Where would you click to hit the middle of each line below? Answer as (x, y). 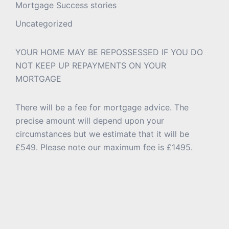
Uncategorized (44, 23)
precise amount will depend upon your (90, 120)
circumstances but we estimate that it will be (102, 134)
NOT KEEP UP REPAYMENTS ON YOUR (91, 65)
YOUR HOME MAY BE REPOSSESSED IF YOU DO (109, 52)
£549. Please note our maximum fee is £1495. (104, 147)
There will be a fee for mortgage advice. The (102, 107)
